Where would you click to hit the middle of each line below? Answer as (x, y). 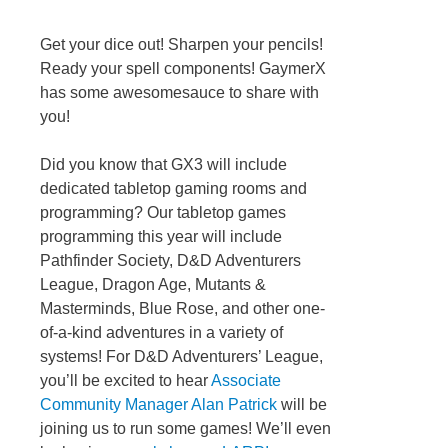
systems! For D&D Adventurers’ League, (181, 356)
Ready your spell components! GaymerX (183, 68)
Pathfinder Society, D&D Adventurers (170, 260)
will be (302, 404)
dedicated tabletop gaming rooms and (173, 188)
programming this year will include (161, 236)
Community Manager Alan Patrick (158, 404)
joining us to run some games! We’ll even (185, 428)
